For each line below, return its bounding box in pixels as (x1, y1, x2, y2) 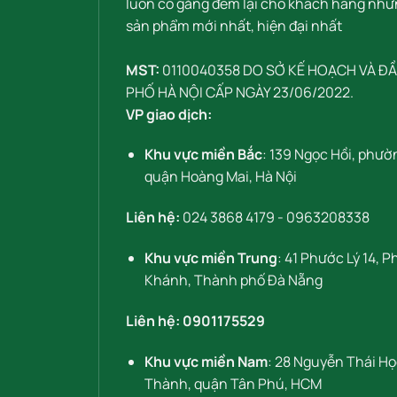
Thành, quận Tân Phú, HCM (144, 373, 322, 393)
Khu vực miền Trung (144, 247, 277, 268)
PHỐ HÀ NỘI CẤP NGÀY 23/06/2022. (126, 82, 354, 102)
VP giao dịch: (126, 104, 212, 124)
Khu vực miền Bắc (144, 144, 262, 165)
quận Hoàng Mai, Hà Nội (144, 167, 297, 187)
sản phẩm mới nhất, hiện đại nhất (126, 15, 342, 35)
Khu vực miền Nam (144, 351, 268, 371)
